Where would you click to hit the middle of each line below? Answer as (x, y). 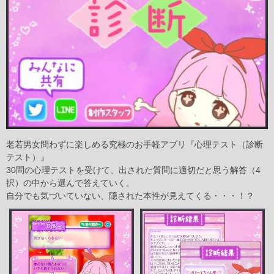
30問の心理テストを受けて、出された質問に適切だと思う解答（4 (133, 170)
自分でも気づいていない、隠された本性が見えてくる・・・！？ (130, 196)
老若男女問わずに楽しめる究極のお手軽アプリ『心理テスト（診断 (135, 144)
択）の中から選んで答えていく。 (70, 183)
